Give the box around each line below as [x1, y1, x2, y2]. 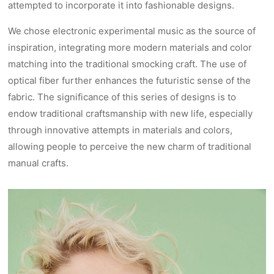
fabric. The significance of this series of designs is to [8, 91, 237, 103]
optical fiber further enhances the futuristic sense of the [8, 75, 251, 87]
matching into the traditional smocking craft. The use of [8, 58, 247, 70]
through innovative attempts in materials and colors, [8, 124, 233, 136]
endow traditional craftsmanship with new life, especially [8, 108, 253, 120]
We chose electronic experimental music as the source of [8, 25, 256, 37]
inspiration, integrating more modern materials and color [8, 42, 253, 54]
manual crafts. [8, 157, 69, 169]
